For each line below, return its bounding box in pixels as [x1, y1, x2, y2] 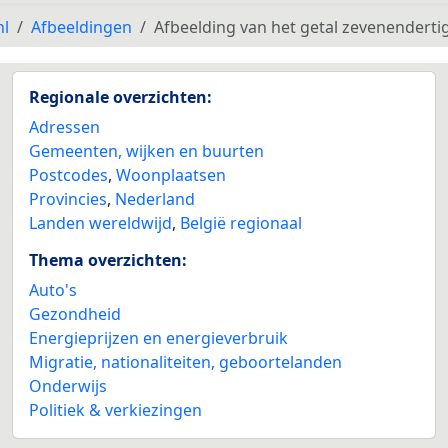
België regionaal [180, 212, 302, 234]
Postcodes [29, 164, 108, 186]
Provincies [29, 188, 107, 210]
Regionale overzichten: [29, 86, 212, 108]
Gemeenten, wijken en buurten [29, 140, 264, 162]
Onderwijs [29, 375, 107, 397]
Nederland [115, 188, 195, 210]
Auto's [29, 279, 77, 301]
